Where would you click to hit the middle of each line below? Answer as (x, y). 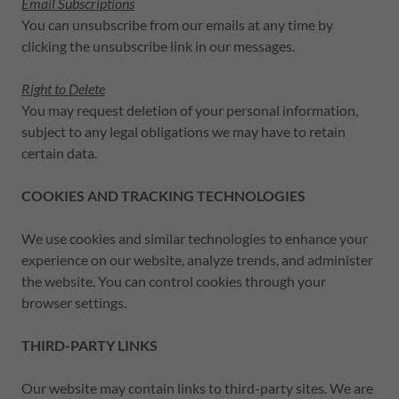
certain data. (59, 153)
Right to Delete (63, 89)
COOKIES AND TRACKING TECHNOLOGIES (163, 195)
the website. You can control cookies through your (174, 281)
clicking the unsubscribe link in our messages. (158, 46)
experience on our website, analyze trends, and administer (197, 260)
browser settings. (74, 302)
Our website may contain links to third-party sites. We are (197, 388)
